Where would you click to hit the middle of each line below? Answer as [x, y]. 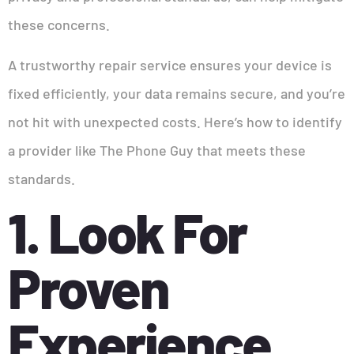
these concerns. [59, 25]
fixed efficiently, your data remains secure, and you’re [177, 93]
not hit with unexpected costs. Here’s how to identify [175, 121]
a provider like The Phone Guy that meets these [157, 150]
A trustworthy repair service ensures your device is [170, 64]
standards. [41, 178]
